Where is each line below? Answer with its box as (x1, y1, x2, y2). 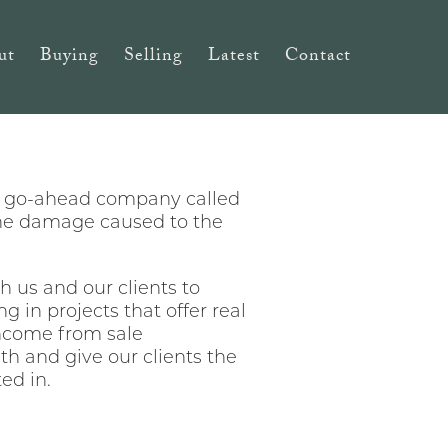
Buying (40, 41, 99, 73)
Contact (285, 41, 351, 73)
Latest (208, 41, 260, 73)
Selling (124, 41, 183, 73)
